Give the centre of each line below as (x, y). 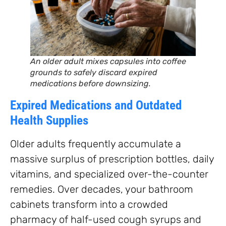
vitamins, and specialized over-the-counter (109, 174)
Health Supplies (49, 120)
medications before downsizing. (91, 83)
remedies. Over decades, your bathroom (102, 189)
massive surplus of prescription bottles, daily (112, 159)
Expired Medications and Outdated (96, 105)
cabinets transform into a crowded (89, 204)
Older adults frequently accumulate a (96, 144)
